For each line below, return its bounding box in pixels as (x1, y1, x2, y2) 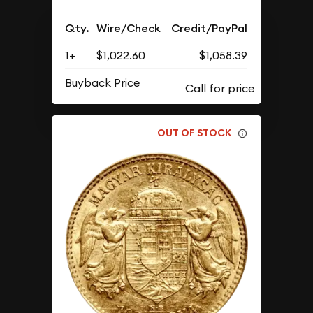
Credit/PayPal (171, 20, 248, 36)
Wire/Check (96, 20, 161, 36)
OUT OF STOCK (157, 126, 233, 140)
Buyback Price (65, 75, 140, 89)
